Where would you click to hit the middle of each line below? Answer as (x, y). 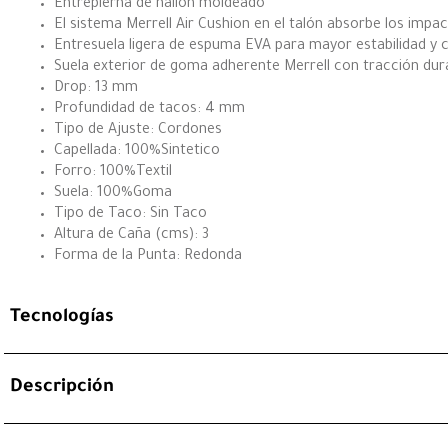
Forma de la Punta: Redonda (148, 256)
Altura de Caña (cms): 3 (131, 235)
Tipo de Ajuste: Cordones (138, 130)
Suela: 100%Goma (113, 193)
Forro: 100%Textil (113, 172)
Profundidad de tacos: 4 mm (149, 109)
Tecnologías (62, 318)
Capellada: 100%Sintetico (137, 151)
